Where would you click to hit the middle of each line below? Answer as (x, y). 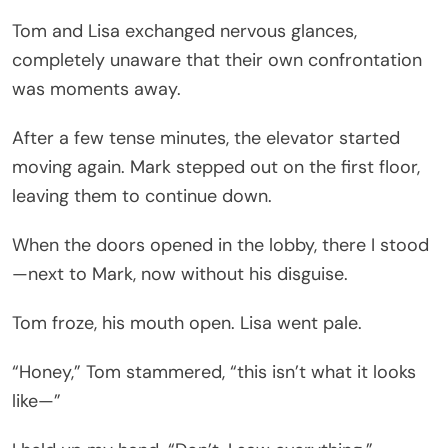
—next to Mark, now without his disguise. (180, 273)
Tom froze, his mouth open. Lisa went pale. (187, 322)
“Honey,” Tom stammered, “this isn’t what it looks (214, 371)
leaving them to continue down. (142, 195)
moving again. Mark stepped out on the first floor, (216, 166)
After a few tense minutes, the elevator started (206, 137)
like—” (36, 400)
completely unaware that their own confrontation (217, 59)
